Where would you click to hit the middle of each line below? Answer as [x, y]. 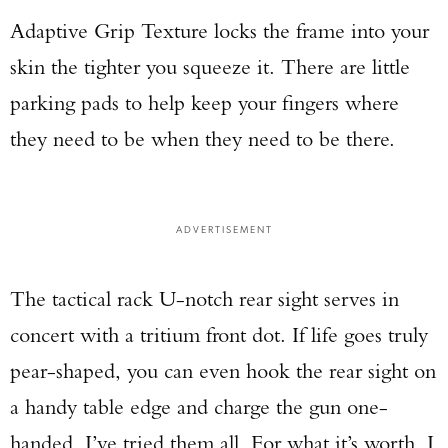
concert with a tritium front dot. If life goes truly [219, 334]
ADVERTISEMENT [224, 228]
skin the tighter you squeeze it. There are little [210, 66]
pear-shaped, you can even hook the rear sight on [223, 370]
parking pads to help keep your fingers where [204, 102]
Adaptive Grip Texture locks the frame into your [219, 30]
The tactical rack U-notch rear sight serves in [204, 298]
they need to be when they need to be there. [202, 138]
